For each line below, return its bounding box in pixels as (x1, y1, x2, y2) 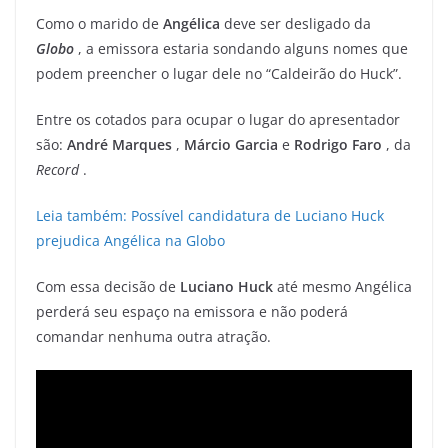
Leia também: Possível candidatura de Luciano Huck (36, 205, 384, 225)
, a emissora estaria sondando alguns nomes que (78, 38, 408, 58)
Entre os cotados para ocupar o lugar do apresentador (36, 109, 400, 129)
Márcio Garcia (184, 134, 278, 154)
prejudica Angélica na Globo (36, 230, 225, 250)
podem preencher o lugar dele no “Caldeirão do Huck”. (36, 63, 402, 83)
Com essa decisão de (36, 276, 180, 296)
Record (36, 159, 79, 179)
